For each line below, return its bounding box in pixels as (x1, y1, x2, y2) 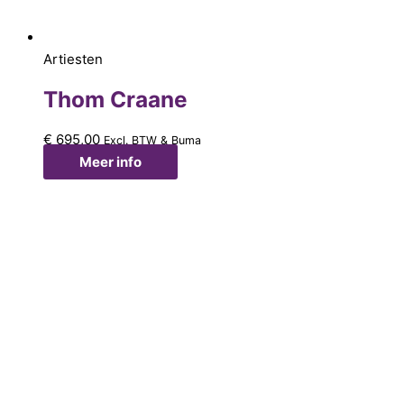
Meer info (79, 152, 142, 170)
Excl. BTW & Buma (104, 133, 201, 147)
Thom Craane (43, 86, 188, 114)
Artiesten (43, 50, 103, 69)
